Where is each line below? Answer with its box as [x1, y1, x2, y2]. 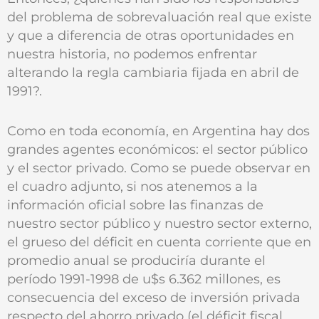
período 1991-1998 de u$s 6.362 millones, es [7, 271, 281, 287]
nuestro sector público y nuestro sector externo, [7, 216, 312, 231]
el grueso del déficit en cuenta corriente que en [7, 234, 311, 250]
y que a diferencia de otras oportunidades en [7, 27, 294, 43]
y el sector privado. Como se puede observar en [7, 160, 310, 176]
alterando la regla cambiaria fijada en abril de [7, 64, 299, 80]
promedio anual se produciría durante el [7, 253, 266, 268]
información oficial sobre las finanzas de [7, 197, 263, 213]
